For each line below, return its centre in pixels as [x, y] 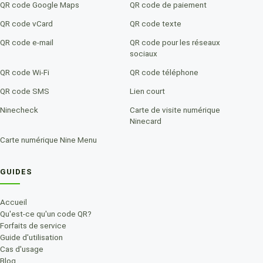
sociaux [144, 53]
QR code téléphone [164, 72]
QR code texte [156, 23]
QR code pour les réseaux [175, 42]
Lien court [147, 91]
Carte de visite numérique [175, 109]
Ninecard [146, 121]
